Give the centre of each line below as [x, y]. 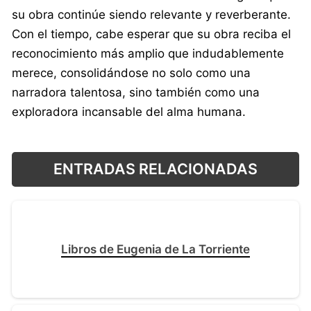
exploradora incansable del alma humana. [129, 111]
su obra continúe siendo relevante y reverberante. [151, 14]
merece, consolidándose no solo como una [131, 73]
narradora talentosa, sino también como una [136, 92]
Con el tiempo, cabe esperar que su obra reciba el [151, 34]
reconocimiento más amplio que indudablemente [148, 53]
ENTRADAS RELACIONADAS [155, 169]
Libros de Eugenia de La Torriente [155, 250]
